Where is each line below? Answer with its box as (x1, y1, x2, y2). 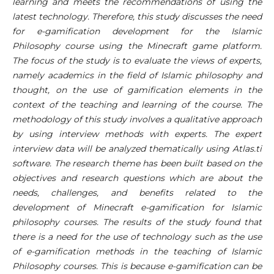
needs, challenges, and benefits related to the (12, 187, 262, 199)
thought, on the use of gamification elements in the (12, 84, 262, 96)
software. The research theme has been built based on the (12, 158, 262, 169)
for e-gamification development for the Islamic (12, 26, 262, 37)
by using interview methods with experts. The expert (12, 128, 262, 140)
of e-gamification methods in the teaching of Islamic (12, 246, 262, 257)
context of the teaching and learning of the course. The (12, 99, 262, 111)
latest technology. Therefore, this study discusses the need (12, 11, 262, 23)
